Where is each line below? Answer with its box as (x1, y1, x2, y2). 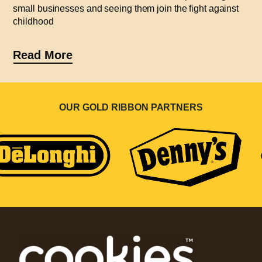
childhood (13, 16, 54, 26)
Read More (13, 48, 73, 61)
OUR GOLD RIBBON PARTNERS (59, 102, 203, 113)
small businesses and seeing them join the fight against (13, 3, 239, 13)
